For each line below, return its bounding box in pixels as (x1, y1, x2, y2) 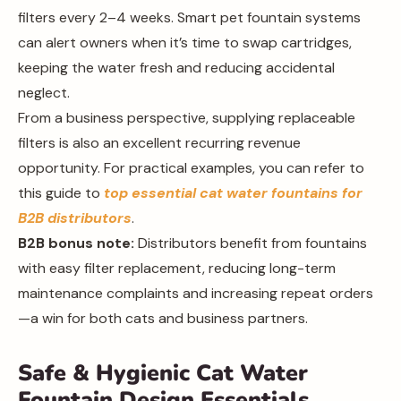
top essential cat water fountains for (104, 183, 363, 202)
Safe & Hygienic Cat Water (18, 358, 308, 388)
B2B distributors (18, 209, 132, 227)
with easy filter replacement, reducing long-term (18, 259, 336, 277)
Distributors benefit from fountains (134, 234, 367, 252)
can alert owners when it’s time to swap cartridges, (18, 33, 352, 52)
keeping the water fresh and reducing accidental (18, 58, 335, 77)
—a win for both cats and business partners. (18, 309, 308, 328)
